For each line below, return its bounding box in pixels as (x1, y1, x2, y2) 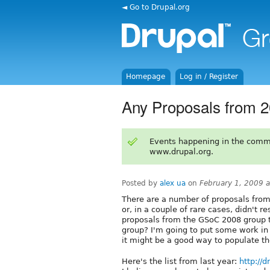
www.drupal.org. (149, 146, 213, 156)
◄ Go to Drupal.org (122, 2, 190, 11)
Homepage (126, 72, 166, 81)
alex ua (160, 178, 186, 187)
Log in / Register (180, 72, 239, 81)
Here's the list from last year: (122, 256, 239, 266)
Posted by (122, 178, 160, 187)
